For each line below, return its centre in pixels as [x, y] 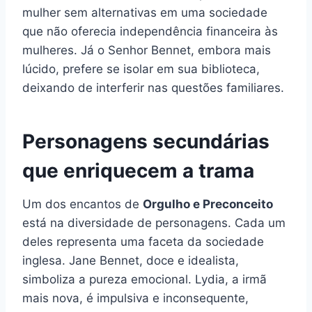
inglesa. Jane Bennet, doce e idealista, [131, 261]
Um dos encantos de [83, 204]
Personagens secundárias [146, 142]
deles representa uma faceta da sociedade [143, 242]
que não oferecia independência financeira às [150, 32]
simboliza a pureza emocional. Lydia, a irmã [145, 280]
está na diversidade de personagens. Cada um [154, 223]
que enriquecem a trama [138, 171]
